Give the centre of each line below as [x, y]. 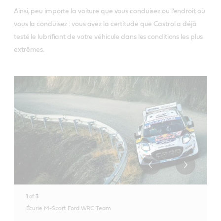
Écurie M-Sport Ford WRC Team [68, 208]
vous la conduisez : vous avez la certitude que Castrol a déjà [105, 24]
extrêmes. [29, 50]
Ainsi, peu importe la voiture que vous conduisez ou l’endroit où [110, 11]
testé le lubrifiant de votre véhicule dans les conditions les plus [109, 37]
